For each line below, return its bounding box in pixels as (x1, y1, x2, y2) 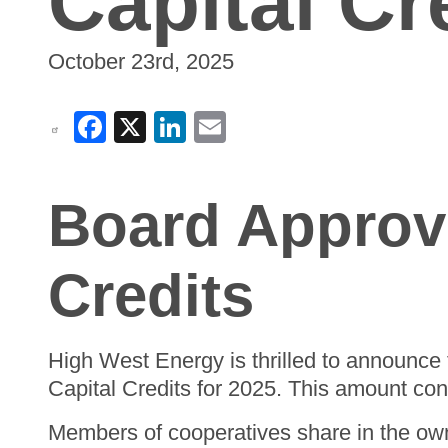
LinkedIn (186, 106, 308, 142)
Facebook (106, 106, 248, 142)
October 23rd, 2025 (48, 49, 234, 74)
